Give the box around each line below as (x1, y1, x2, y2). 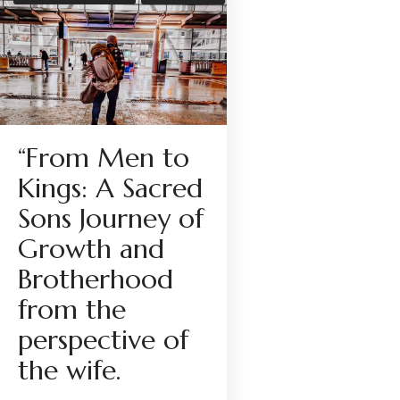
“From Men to (18, 141, 189, 175)
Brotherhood (18, 262, 173, 296)
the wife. (18, 354, 121, 387)
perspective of (18, 323, 188, 357)
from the (18, 293, 126, 327)
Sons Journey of (18, 202, 204, 236)
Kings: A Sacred (18, 171, 203, 205)
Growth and (18, 232, 164, 266)
